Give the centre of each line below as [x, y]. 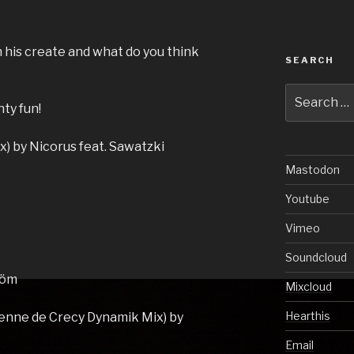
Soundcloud [316, 258]
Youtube [308, 199]
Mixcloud [309, 287]
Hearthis [308, 316]
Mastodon [313, 170]
